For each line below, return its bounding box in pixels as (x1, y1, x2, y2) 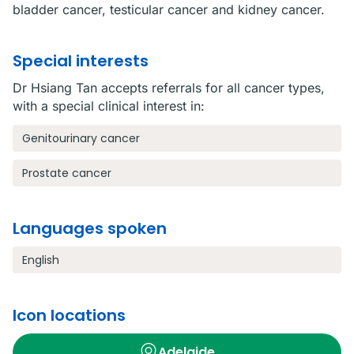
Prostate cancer (22, 165, 111, 181)
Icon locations (13, 304, 126, 326)
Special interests (13, 50, 149, 72)
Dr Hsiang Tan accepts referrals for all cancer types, (13, 80, 325, 96)
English (22, 252, 59, 268)
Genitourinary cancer (22, 130, 140, 146)
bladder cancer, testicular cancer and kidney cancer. (13, 2, 325, 17)
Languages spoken (13, 217, 167, 239)
